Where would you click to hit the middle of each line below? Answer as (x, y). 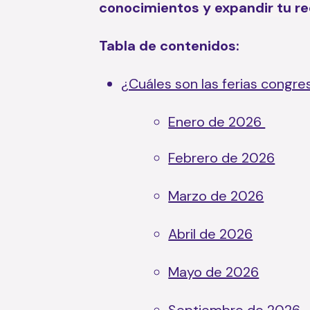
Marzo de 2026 (216, 195)
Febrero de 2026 (222, 157)
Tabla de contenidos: (169, 45)
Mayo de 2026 (214, 272)
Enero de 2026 (217, 121)
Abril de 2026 (211, 234)
